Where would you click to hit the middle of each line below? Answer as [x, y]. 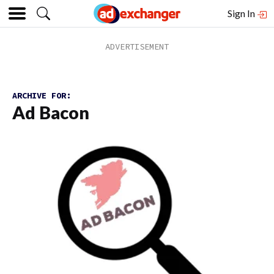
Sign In [242, 13]
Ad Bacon [51, 113]
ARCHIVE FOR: [42, 95]
